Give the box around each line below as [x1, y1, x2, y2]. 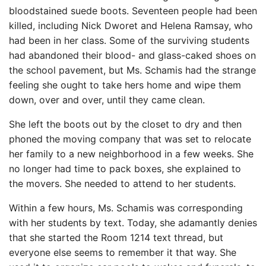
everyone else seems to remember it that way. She [9, 246, 236, 258]
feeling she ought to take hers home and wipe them [9, 78, 241, 91]
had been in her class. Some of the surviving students [9, 34, 249, 46]
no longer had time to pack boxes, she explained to [9, 162, 241, 175]
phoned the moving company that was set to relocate [9, 132, 251, 145]
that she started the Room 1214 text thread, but [9, 231, 223, 243]
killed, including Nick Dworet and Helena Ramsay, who [9, 19, 253, 31]
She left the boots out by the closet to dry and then [9, 118, 242, 130]
